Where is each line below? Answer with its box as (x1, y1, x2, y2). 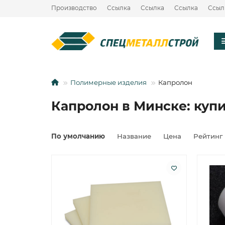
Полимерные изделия (70, 78, 147, 86)
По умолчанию (51, 132, 105, 140)
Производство (51, 4, 97, 12)
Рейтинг (193, 132, 222, 140)
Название (117, 132, 153, 140)
